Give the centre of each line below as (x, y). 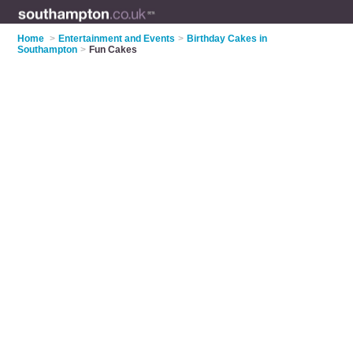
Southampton (48, 50)
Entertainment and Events (117, 39)
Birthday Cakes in (227, 39)
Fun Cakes (113, 50)
